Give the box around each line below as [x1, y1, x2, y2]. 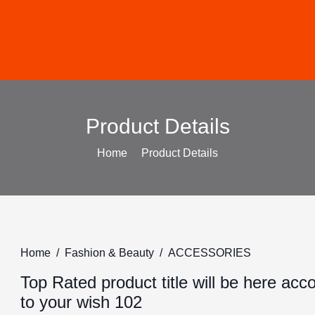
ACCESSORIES [168, 247, 252, 259]
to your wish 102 [20, 292, 143, 311]
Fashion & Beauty [65, 247, 155, 259]
